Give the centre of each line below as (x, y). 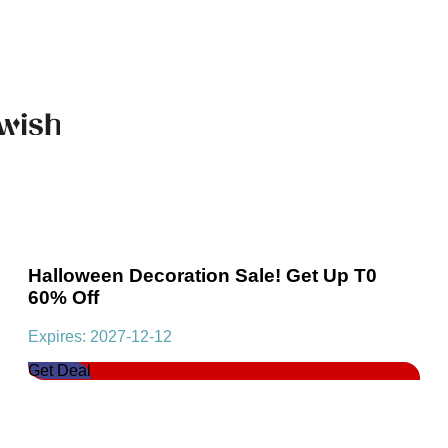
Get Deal (59, 371)
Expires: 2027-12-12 (100, 337)
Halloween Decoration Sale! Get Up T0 (202, 276)
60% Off (63, 298)
